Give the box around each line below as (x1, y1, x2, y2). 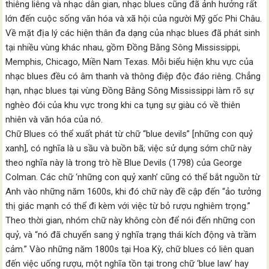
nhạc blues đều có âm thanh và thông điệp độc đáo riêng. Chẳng (5, 71, 261, 82)
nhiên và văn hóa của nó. (5, 114, 103, 125)
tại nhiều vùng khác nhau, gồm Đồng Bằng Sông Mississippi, (5, 42, 241, 53)
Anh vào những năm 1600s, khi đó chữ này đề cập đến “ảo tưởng (5, 186, 262, 197)
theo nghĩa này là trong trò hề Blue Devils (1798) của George (5, 157, 243, 168)
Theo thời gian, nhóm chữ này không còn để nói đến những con (5, 215, 256, 226)
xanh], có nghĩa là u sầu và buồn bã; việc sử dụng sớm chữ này (5, 143, 252, 154)
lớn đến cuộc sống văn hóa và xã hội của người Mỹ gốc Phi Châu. (5, 13, 262, 24)
